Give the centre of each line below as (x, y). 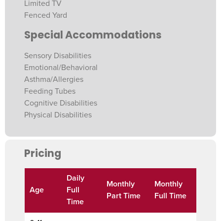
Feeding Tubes (50, 91)
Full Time (170, 196)
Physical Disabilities (58, 115)
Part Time (124, 196)
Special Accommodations (93, 35)
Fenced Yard (46, 16)
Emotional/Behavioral (61, 67)
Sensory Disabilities (58, 55)
